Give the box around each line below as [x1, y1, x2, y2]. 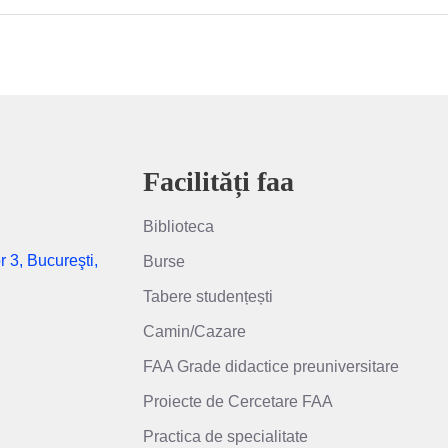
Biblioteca [143, 218, 214, 236]
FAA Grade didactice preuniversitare [143, 358, 399, 376]
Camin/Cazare [143, 323, 246, 341]
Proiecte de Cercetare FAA [143, 393, 333, 411]
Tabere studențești [143, 288, 273, 306]
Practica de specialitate [143, 428, 308, 446]
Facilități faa [143, 165, 294, 197]
